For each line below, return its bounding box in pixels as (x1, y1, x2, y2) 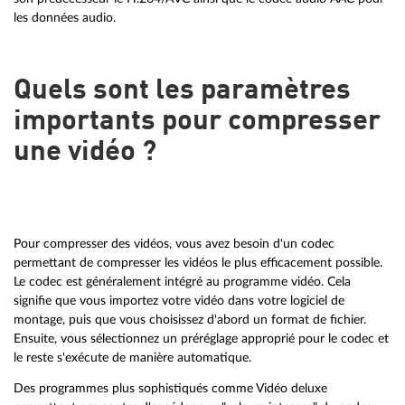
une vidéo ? (14, 138, 156, 166)
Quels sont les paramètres (14, 77, 351, 105)
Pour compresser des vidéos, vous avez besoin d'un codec (14, 236, 334, 250)
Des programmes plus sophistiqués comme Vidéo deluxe (14, 381, 327, 396)
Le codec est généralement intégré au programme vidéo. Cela (14, 274, 351, 288)
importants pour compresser (14, 108, 381, 136)
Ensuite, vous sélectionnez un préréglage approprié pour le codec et (14, 331, 389, 345)
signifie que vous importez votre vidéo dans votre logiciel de (14, 293, 344, 307)
